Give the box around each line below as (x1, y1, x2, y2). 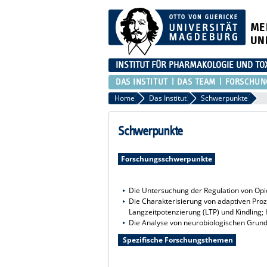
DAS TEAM (177, 77, 216, 86)
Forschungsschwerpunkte (120, 153, 212, 164)
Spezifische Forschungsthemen (120, 234, 233, 245)
